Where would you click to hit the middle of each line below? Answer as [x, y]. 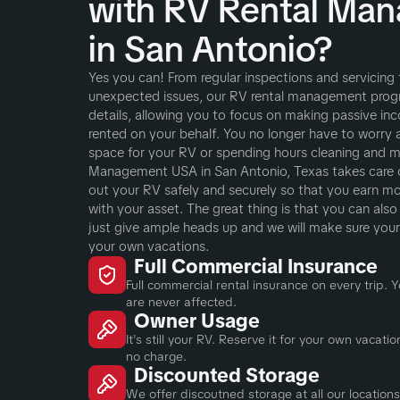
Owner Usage [196, 321]
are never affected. [181, 302]
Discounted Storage [226, 375]
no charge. [156, 356]
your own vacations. [148, 246]
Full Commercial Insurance [255, 266]
